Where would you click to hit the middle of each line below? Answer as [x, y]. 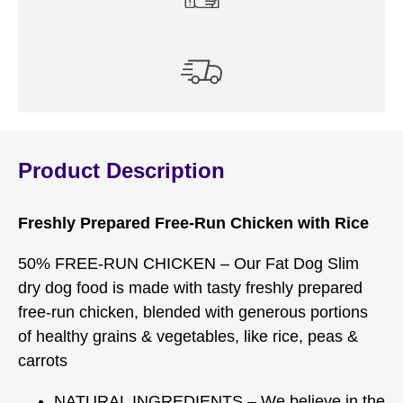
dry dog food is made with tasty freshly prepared [190, 288]
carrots [43, 361]
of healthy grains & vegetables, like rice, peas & [188, 337]
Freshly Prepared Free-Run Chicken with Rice [193, 224]
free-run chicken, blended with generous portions [193, 313]
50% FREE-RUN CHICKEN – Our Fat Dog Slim [188, 264]
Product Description [121, 171]
